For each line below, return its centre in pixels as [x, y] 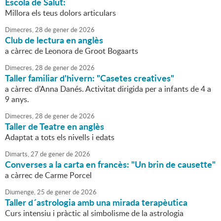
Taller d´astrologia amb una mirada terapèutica [96, 203]
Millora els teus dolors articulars [60, 13]
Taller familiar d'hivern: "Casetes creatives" [90, 78]
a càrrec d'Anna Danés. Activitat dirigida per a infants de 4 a [108, 89]
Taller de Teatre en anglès [55, 127]
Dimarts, [17, 154]
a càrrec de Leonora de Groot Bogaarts [72, 51]
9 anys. [17, 99]
